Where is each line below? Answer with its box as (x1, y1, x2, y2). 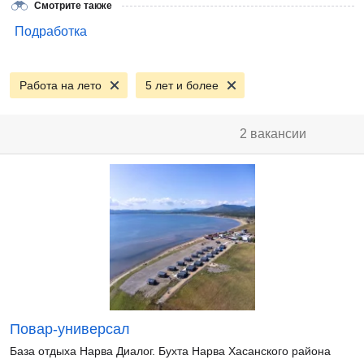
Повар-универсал (10, 321, 130, 337)
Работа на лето (19, 79, 102, 92)
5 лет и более (145, 79, 219, 92)
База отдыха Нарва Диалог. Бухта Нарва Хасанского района (10, 344, 331, 357)
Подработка (15, 24, 87, 38)
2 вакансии (240, 127, 306, 141)
